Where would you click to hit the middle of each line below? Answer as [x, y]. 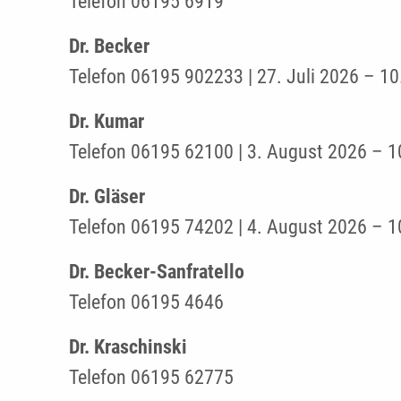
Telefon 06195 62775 [152, 377]
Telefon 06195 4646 [147, 302]
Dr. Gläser [107, 196]
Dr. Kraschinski [128, 346]
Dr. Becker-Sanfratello [157, 271]
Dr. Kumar [107, 121]
